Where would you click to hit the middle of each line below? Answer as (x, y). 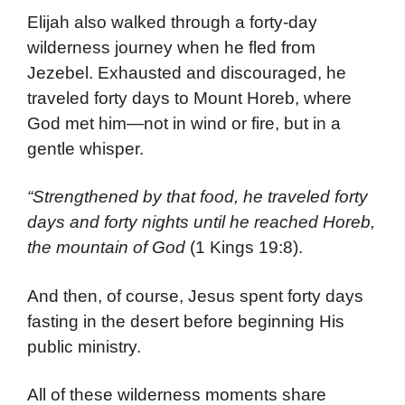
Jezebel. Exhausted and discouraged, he (187, 72)
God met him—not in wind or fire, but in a (184, 123)
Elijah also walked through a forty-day (172, 22)
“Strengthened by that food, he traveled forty (198, 197)
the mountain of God (108, 248)
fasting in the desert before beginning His (186, 321)
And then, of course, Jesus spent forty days (195, 296)
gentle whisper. (85, 148)
